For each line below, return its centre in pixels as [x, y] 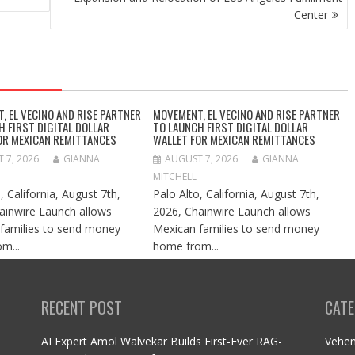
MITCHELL [175, 176]
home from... [186, 246]
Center [311, 15]
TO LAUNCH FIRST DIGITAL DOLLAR [231, 127]
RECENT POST [81, 307]
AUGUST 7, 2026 [202, 159]
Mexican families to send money [237, 229]
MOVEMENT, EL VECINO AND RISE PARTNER [247, 114]
